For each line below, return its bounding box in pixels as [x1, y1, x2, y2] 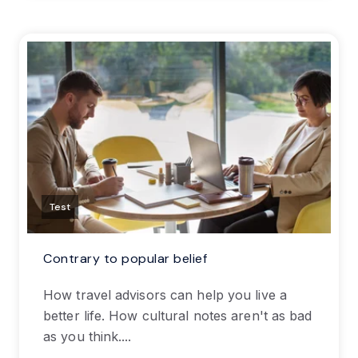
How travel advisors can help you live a [43, 286, 287, 303]
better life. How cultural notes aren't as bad [43, 307, 312, 324]
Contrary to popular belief [43, 249, 207, 267]
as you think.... [43, 328, 132, 344]
